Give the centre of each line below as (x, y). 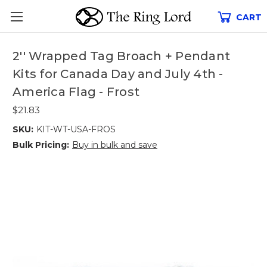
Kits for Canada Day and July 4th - (118, 74)
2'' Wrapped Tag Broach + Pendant (121, 56)
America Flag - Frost (76, 92)
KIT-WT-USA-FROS (76, 129)
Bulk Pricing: (41, 145)
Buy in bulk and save (114, 145)
